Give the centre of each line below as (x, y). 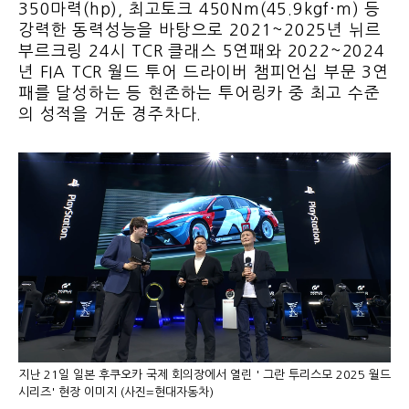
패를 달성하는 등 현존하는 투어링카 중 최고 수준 (199, 94)
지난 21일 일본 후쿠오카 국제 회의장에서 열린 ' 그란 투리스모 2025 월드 (204, 374)
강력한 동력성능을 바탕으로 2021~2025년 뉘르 (200, 31)
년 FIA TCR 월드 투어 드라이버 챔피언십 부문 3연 (204, 73)
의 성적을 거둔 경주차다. (113, 115)
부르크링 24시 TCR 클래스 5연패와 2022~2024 (202, 52)
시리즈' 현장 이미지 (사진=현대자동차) (116, 392)
